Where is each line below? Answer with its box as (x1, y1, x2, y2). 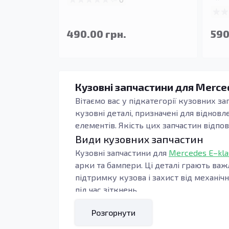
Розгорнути (91, 207, 135, 217)
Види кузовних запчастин (75, 133, 203, 145)
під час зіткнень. (75, 185, 139, 194)
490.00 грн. (67, 28, 126, 40)
